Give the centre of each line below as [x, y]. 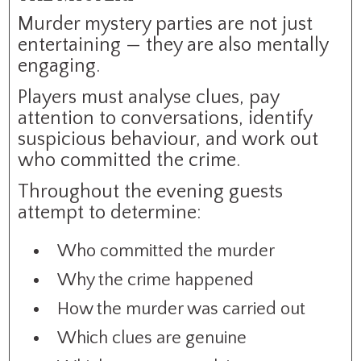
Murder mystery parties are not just [166, 24]
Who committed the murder [166, 251]
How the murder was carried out [182, 309]
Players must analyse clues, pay [149, 97]
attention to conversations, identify [165, 118]
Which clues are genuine [152, 338]
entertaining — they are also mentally [173, 45]
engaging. [59, 66]
